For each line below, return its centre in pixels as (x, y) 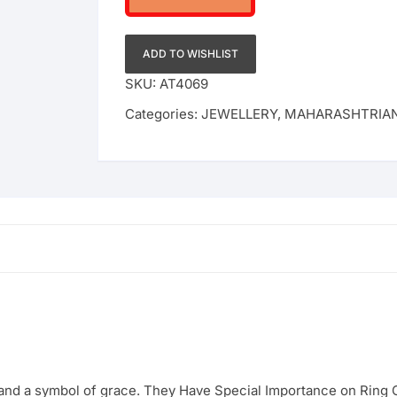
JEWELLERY (239, 114)
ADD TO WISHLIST (191, 54)
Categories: (163, 114)
